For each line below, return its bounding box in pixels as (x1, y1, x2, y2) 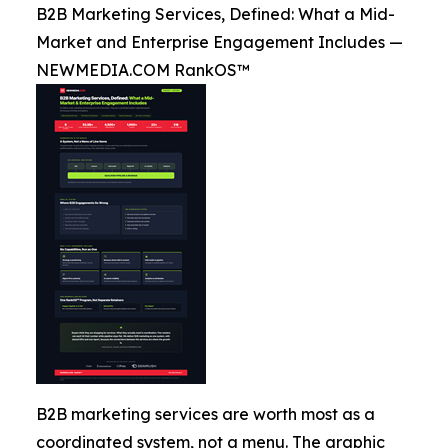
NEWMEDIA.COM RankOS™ (36, 59, 250, 80)
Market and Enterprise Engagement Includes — (36, 31, 403, 52)
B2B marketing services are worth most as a (36, 403, 375, 424)
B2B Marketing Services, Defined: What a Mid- (36, 3, 395, 24)
